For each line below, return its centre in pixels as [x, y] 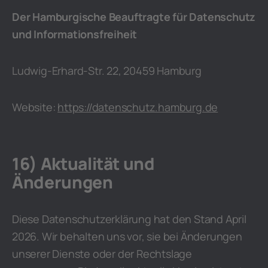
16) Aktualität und [83, 163]
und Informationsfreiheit [75, 34]
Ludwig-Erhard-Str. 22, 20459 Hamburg [107, 71]
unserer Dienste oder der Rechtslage [102, 254]
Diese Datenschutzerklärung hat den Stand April [129, 219]
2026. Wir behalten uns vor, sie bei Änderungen [127, 236]
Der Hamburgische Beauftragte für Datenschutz [134, 17]
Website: [35, 107]
